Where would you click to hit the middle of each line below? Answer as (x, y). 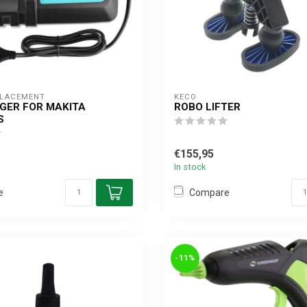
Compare (209, 192)
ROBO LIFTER (207, 107)
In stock (190, 167)
